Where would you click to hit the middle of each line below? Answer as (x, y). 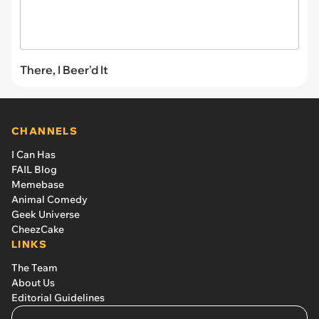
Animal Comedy (49, 199)
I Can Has (33, 154)
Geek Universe (46, 214)
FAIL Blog (34, 169)
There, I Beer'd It (64, 69)
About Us (33, 282)
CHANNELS (45, 131)
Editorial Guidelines (58, 297)
